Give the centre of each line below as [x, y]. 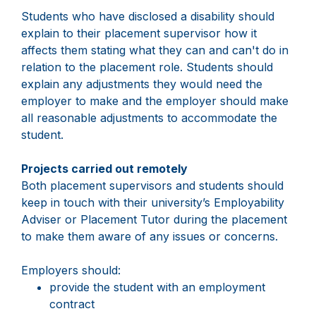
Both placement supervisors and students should [152, 186]
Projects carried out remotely [104, 169]
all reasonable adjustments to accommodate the [149, 118]
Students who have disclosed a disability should [148, 17]
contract [72, 304]
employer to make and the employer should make [155, 101]
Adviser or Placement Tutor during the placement [154, 220]
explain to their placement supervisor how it [139, 34]
